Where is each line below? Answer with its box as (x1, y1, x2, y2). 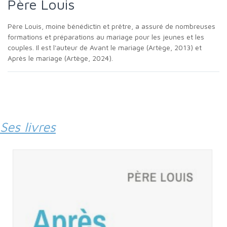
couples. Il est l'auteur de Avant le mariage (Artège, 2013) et (8, 43, 202, 52)
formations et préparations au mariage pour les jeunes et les (8, 32, 204, 41)
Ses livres (7, 119, 56, 134)
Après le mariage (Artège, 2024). (8, 54, 113, 62)
